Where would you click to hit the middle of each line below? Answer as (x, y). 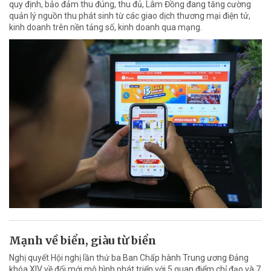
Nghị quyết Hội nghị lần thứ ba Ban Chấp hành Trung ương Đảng (129, 257)
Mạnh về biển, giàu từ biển (83, 240)
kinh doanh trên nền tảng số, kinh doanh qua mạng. (106, 28)
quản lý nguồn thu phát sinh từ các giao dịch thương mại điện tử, (130, 16)
